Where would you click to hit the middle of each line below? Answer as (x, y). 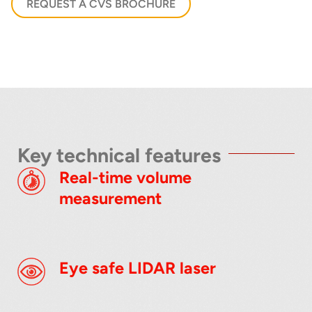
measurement (111, 199)
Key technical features (119, 156)
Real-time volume (126, 178)
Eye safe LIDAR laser (138, 268)
